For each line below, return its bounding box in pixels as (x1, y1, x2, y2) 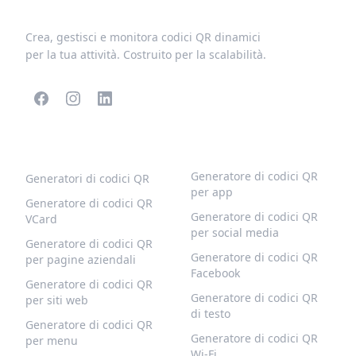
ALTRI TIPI (191, 140, 253, 155)
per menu (25, 333, 78, 348)
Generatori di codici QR (25, 171, 149, 186)
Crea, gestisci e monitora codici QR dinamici (25, 29, 261, 44)
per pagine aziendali (25, 252, 136, 267)
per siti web (25, 292, 88, 308)
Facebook (191, 265, 240, 281)
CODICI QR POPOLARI (25, 140, 154, 155)
